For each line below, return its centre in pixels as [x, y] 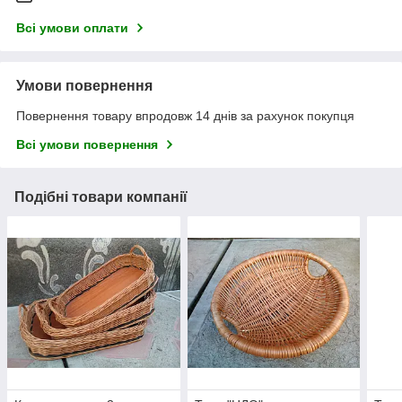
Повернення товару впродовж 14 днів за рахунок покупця [185, 116]
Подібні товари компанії [101, 197]
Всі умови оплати [72, 28]
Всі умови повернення [87, 145]
